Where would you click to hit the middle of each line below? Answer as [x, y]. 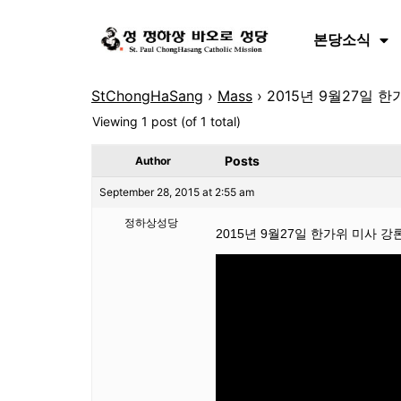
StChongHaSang [147, 96]
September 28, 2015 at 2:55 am [177, 192]
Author [153, 161]
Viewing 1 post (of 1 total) [166, 121]
